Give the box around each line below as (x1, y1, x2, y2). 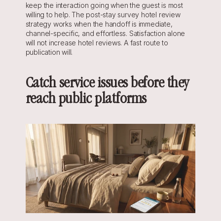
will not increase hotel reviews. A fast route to (25, 38, 168, 47)
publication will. (25, 48, 73, 56)
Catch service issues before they (25, 76, 189, 92)
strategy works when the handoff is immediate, (25, 20, 173, 28)
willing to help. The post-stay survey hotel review (25, 10, 181, 19)
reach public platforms (25, 92, 147, 108)
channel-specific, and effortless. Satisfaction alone (25, 29, 185, 37)
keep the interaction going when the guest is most (25, 1, 183, 9)
